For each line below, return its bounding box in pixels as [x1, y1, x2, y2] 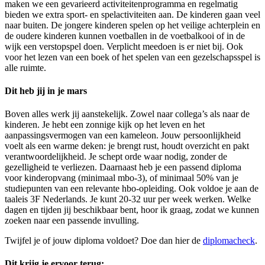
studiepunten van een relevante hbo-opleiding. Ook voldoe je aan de [5, 183, 258, 194]
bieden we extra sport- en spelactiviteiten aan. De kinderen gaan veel [5, 9, 260, 20]
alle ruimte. [5, 62, 46, 73]
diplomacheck [203, 235, 255, 246]
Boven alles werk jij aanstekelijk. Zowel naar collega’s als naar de [5, 109, 250, 119]
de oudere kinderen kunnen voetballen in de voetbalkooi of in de [5, 30, 245, 41]
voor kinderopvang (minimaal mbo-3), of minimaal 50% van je [5, 173, 238, 183]
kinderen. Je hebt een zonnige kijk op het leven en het [5, 119, 205, 130]
